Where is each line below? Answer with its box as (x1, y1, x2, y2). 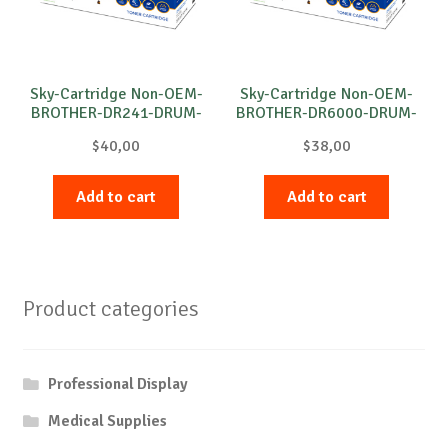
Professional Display (48, 373, 189, 394)
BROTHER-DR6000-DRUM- (236, 103, 418, 124)
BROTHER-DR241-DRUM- (30, 103, 202, 124)
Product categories (22, 294, 199, 323)
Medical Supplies (48, 411, 168, 432)
